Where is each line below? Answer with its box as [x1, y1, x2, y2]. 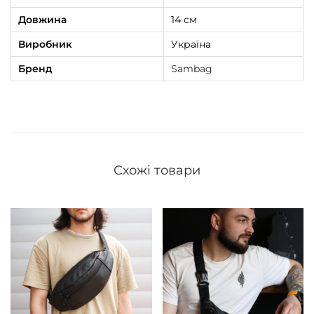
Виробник [18, 38, 72, 51]
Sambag [171, 62, 212, 76]
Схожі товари [114, 163, 200, 179]
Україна [171, 38, 211, 51]
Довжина [18, 13, 67, 27]
